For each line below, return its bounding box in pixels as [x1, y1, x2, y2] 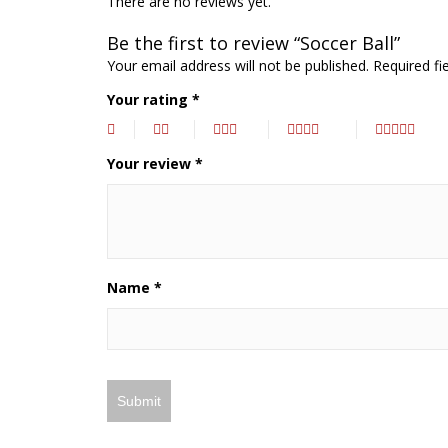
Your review [107, 154, 195, 174]
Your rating [107, 90, 192, 110]
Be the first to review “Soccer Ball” [107, 31, 400, 56]
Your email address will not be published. [107, 56, 369, 76]
